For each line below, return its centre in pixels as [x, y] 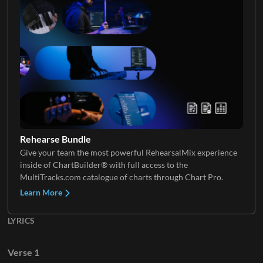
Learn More [42, 192]
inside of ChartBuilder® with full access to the [104, 164]
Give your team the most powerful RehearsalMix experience [128, 152]
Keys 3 [33, 41]
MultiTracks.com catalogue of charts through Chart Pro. [121, 177]
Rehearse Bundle [55, 139]
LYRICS [21, 220]
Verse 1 [23, 252]
